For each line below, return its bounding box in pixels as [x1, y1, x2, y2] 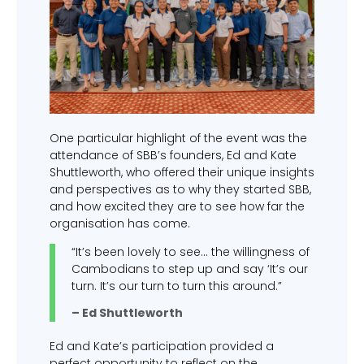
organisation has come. [49, 214, 190, 232]
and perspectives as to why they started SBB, [49, 180, 311, 197]
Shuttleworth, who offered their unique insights [49, 163, 314, 180]
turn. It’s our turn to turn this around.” [71, 278, 282, 295]
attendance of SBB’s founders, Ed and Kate [49, 146, 297, 163]
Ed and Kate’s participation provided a [49, 338, 274, 355]
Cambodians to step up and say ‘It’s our [71, 261, 308, 278]
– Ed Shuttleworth [71, 305, 183, 322]
